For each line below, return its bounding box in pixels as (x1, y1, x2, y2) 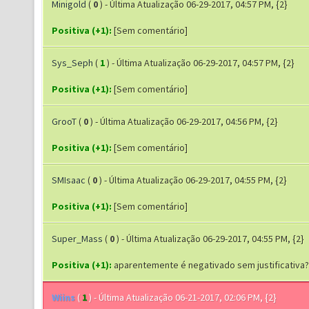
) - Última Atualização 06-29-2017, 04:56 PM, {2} (90, 115, 278, 128)
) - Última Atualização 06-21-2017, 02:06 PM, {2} (89, 291, 277, 303)
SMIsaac (52, 174, 86, 186)
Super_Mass (52, 232, 103, 245)
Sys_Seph (52, 57, 93, 69)
